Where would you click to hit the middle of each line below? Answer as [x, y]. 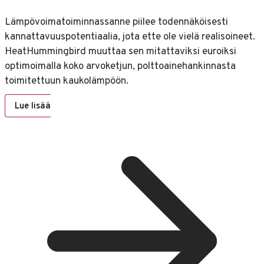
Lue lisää [33, 106]
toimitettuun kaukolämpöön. [67, 81]
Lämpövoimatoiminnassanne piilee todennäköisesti [116, 22]
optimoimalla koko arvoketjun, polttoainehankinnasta [120, 66]
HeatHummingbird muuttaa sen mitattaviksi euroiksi [121, 52]
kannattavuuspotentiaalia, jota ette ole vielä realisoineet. [130, 37]
